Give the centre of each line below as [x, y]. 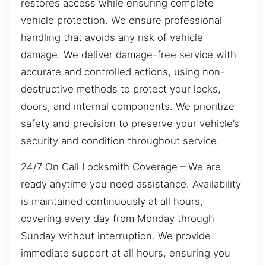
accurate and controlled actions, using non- [123, 72]
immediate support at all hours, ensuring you [126, 253]
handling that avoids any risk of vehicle [112, 38]
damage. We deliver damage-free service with [129, 55]
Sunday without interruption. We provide [116, 235]
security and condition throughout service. [120, 141]
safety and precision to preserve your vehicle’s [130, 124]
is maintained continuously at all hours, [112, 201]
